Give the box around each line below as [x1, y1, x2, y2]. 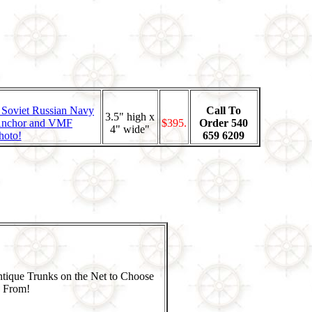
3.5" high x [105, 110, 155, 123]
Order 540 [199, 116, 248, 129]
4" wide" [110, 123, 150, 135]
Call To [206, 104, 241, 116]
